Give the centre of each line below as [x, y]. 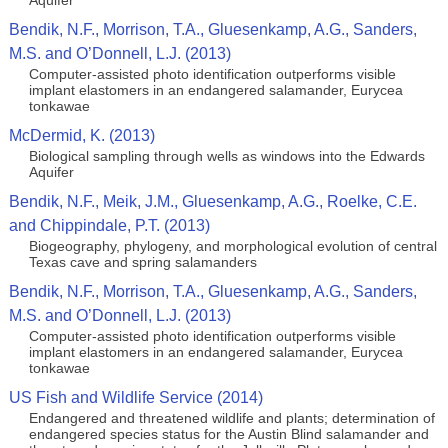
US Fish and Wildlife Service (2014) [135, 397]
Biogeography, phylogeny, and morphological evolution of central [232, 246]
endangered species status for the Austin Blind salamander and [228, 434]
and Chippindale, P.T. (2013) [109, 225]
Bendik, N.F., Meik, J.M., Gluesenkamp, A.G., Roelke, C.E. [212, 201]
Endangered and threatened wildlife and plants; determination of [231, 418]
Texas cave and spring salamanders [142, 262]
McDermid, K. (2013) [81, 135]
